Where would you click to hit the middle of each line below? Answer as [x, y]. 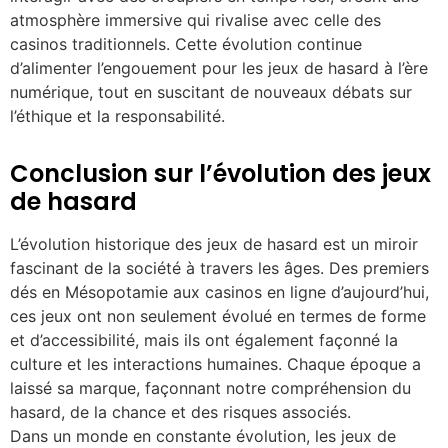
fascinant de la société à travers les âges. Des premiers [219, 268]
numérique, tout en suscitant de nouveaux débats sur [211, 92]
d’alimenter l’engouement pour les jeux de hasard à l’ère [219, 68]
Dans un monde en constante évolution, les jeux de [203, 436]
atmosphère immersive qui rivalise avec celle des [195, 20]
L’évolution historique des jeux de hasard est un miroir [214, 244]
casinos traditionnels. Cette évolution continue [186, 44]
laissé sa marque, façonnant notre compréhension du [210, 388]
